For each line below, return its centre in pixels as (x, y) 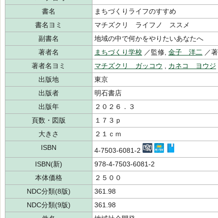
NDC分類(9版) (49, 205)
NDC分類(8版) (49, 191)
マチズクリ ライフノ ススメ (142, 25)
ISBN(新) (49, 164)
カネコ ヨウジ (192, 66)
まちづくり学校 (118, 52)
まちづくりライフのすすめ (135, 11)
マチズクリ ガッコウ (128, 66)
